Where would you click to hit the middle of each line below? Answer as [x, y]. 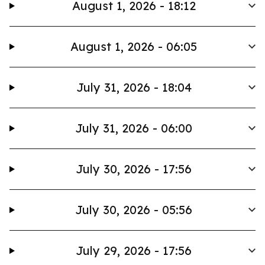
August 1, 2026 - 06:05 [134, 46]
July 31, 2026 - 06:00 [134, 128]
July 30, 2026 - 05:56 [134, 210]
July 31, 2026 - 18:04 [134, 87]
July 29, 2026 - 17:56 [134, 251]
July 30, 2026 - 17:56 [134, 169]
